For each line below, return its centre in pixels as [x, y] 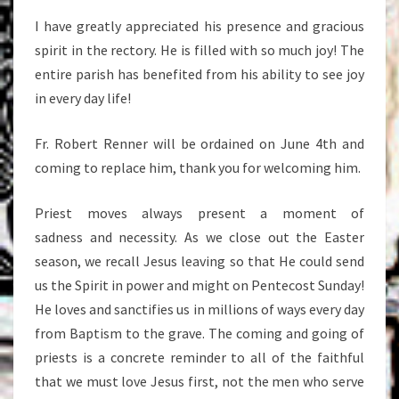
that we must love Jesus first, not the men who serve [199, 381]
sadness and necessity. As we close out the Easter [199, 237]
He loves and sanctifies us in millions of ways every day [199, 309]
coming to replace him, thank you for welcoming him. [198, 167]
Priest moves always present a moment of [199, 213]
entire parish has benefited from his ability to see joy [199, 74]
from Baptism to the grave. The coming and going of [199, 333]
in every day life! [83, 98]
